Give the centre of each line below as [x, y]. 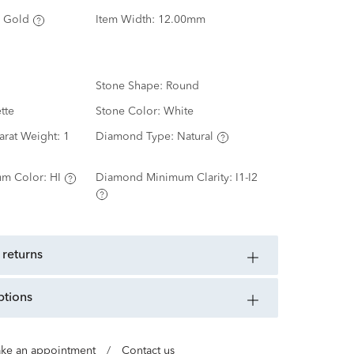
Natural [195, 137]
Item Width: [126, 20]
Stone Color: [129, 112]
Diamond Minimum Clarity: [165, 178]
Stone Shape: [130, 87]
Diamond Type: [136, 137]
